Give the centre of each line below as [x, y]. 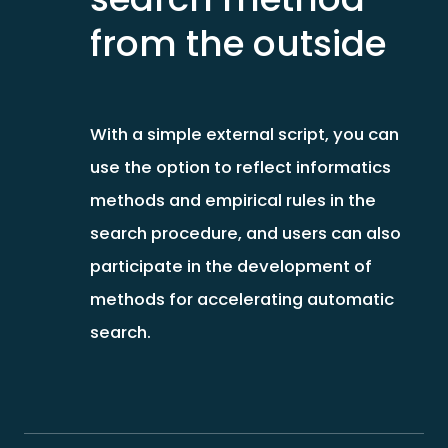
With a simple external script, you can [244, 134]
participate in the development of [230, 266]
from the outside [237, 43]
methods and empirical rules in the [232, 200]
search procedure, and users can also [245, 233]
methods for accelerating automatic [241, 299]
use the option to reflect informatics [240, 167]
